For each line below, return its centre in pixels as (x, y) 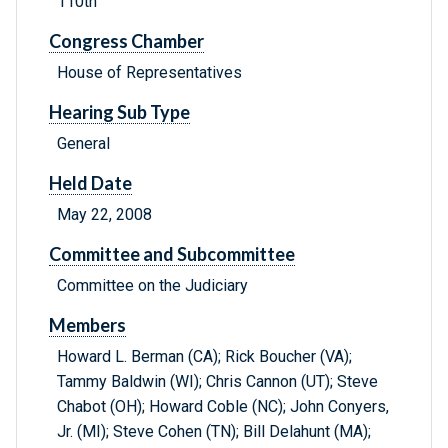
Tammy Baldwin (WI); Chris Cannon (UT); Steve (217, 382)
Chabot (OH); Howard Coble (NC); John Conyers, (223, 407)
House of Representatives (149, 73)
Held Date (90, 183)
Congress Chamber (126, 41)
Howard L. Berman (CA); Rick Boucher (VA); (204, 357)
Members (87, 325)
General (83, 144)
